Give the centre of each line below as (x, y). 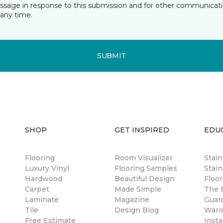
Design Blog (137, 210)
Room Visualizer (144, 158)
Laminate (42, 200)
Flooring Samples (146, 168)
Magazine (132, 200)
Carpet (37, 189)
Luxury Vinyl (47, 168)
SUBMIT (111, 56)
